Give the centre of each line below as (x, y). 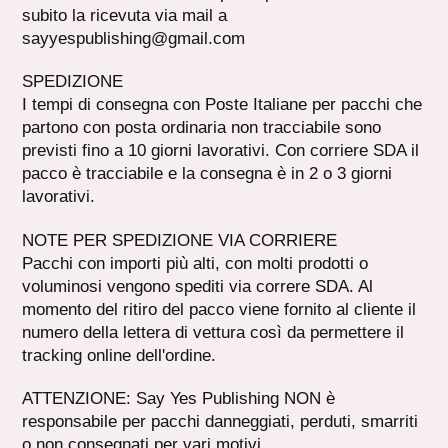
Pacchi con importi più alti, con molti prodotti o (195, 263)
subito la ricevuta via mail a (125, 16)
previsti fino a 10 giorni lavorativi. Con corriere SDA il (221, 151)
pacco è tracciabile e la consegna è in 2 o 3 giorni (207, 174)
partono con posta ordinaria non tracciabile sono (202, 128)
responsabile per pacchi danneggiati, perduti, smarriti (220, 422)
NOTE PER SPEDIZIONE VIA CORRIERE (180, 240)
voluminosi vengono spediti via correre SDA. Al (198, 286)
